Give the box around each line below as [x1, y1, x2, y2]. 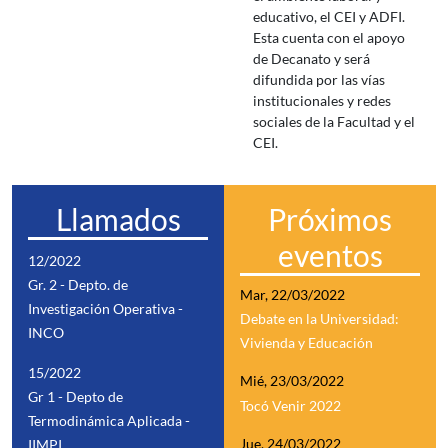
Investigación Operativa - [28, 299, 183, 317]
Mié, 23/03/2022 [240, 372, 344, 390]
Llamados [55, 201, 181, 237]
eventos [277, 237, 383, 273]
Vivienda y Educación [240, 334, 373, 352]
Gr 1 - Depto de [28, 387, 123, 405]
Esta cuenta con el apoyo [253, 29, 405, 47]
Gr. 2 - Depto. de [28, 275, 128, 293]
